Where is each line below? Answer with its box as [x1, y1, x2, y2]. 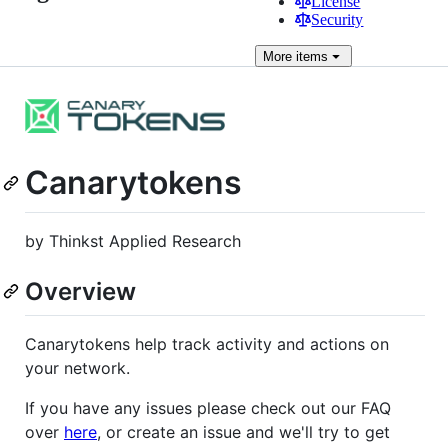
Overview [25, 277, 136, 307]
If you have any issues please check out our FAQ [25, 397, 391, 418]
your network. [25, 357, 130, 378]
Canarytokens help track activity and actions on [25, 333, 389, 354]
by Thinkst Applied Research [25, 231, 241, 252]
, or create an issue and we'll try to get [97, 421, 390, 442]
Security [311, 11, 364, 28]
